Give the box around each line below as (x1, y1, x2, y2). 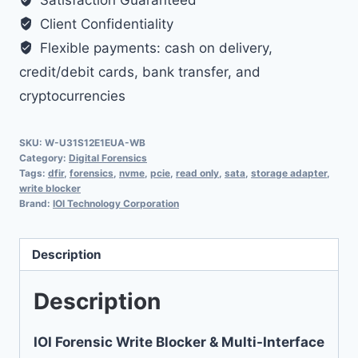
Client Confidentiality (36, 16, 174, 33)
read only (176, 167, 219, 180)
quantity (52, 47, 105, 64)
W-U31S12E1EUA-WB (45, 137, 145, 149)
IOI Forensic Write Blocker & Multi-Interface (34, 334, 324, 351)
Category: (19, 152, 69, 165)
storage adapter (251, 167, 327, 180)
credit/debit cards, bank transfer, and (19, 64, 261, 81)
